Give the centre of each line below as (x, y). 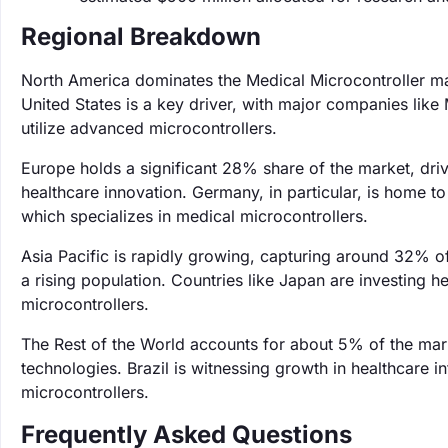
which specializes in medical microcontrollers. (194, 216)
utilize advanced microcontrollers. (149, 128)
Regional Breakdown (141, 36)
